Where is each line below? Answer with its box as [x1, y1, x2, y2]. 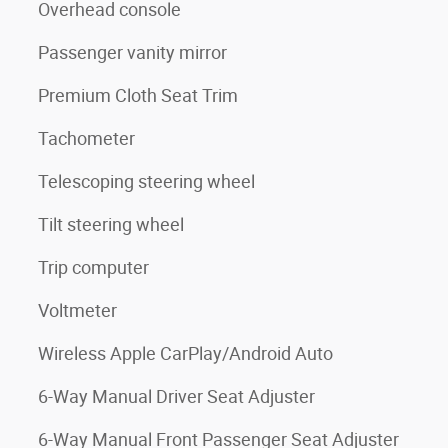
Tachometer [38, 128, 135, 149]
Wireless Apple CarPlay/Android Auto [38, 343, 333, 364]
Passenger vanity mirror [38, 42, 227, 63]
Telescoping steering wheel [38, 171, 255, 192]
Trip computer [38, 257, 149, 278]
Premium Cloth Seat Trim [38, 85, 238, 106]
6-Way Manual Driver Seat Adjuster [38, 386, 315, 407]
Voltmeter [38, 300, 117, 321]
